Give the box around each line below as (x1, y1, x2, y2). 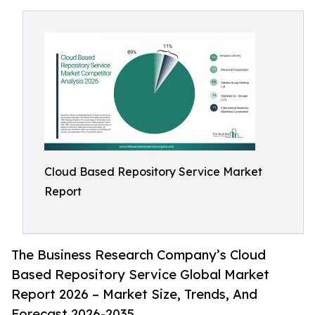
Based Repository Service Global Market (11, 266, 269, 283)
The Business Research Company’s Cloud (11, 247, 266, 263)
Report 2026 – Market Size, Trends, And (11, 286, 257, 302)
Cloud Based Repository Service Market (44, 165, 262, 179)
